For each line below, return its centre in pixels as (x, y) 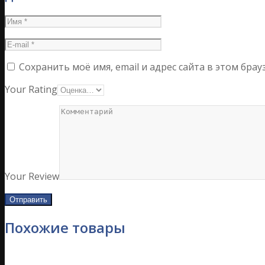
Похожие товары (65, 227)
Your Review (32, 176)
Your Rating (31, 89)
